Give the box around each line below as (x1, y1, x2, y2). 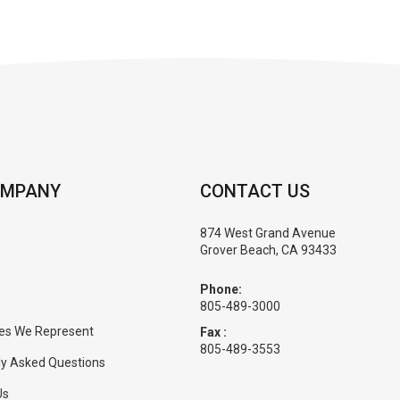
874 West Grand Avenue (200, 226, 336, 240)
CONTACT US (200, 180, 310, 202)
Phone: (200, 282, 242, 296)
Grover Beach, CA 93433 (200, 243, 337, 257)
